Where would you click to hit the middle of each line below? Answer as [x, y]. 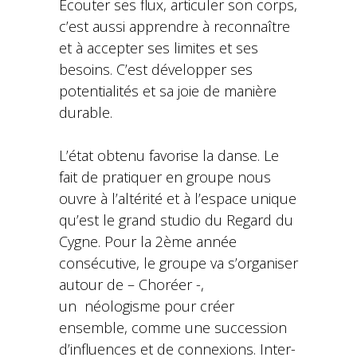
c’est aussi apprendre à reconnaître [175, 26]
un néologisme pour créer [147, 306]
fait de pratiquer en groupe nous [165, 177]
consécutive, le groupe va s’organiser [178, 263]
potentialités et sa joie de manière [168, 91]
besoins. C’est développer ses [156, 69]
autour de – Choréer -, [131, 284]
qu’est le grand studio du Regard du [176, 220]
